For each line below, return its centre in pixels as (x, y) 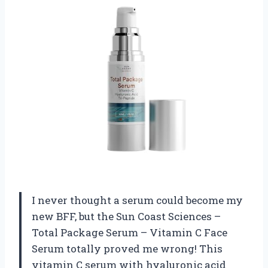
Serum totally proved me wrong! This (127, 248)
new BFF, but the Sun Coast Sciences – (126, 216)
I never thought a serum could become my (137, 200)
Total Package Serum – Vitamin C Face (130, 232)
